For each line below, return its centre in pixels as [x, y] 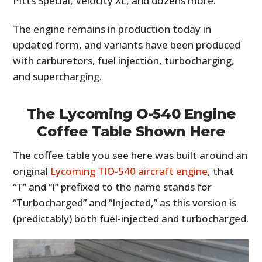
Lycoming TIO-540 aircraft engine [129, 171]
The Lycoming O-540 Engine [131, 113]
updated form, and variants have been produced [127, 44]
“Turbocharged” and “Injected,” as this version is [125, 202]
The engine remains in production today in [112, 29]
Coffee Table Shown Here [131, 131]
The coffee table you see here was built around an [130, 155]
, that [221, 171]
